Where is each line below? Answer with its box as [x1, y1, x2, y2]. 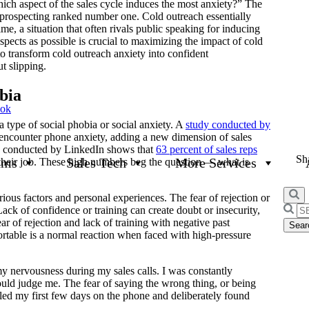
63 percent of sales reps [156, 143, 257, 155]
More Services [175, 155, 257, 171]
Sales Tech [66, 155, 126, 171]
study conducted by [186, 118, 270, 130]
